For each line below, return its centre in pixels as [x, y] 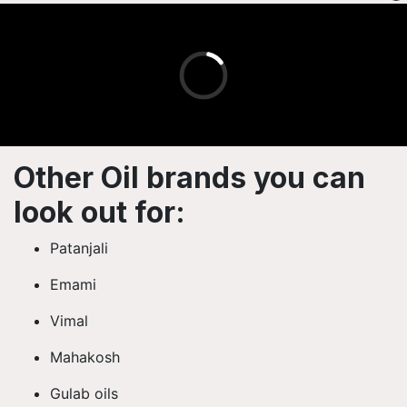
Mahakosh [87, 357]
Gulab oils [86, 393]
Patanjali [81, 248]
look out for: [99, 212]
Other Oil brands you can [189, 178]
